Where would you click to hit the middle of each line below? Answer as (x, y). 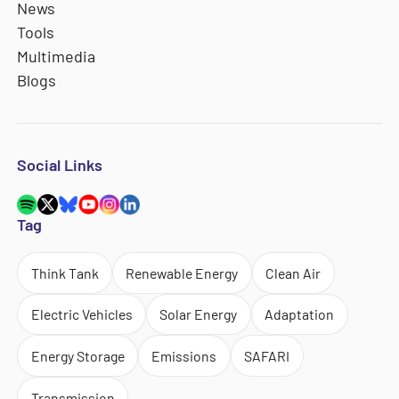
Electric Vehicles (81, 314)
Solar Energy (199, 314)
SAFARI (267, 356)
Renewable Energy (182, 273)
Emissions (184, 356)
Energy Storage (77, 356)
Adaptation (300, 314)
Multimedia (57, 56)
